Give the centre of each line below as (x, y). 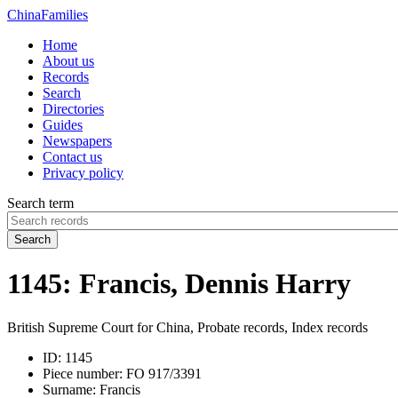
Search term (40, 203)
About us (68, 61)
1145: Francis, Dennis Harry (179, 284)
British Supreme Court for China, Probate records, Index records (187, 327)
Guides (63, 125)
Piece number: (83, 373)
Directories (73, 109)
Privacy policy (83, 173)
